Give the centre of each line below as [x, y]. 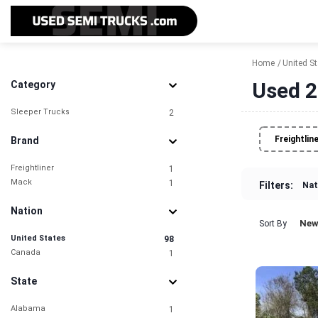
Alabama [28, 308]
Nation [27, 211]
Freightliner [32, 168]
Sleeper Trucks [40, 112]
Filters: [276, 185]
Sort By [273, 224]
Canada [26, 252]
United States [38, 238]
